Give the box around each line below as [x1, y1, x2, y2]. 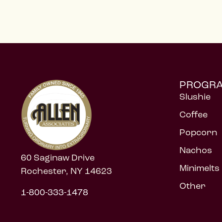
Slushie [179, 91, 211, 102]
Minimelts [179, 163, 220, 173]
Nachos [179, 145, 212, 156]
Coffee [179, 109, 208, 120]
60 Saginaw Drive [21, 152, 95, 163]
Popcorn [179, 127, 217, 138]
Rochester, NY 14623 [21, 165, 112, 176]
